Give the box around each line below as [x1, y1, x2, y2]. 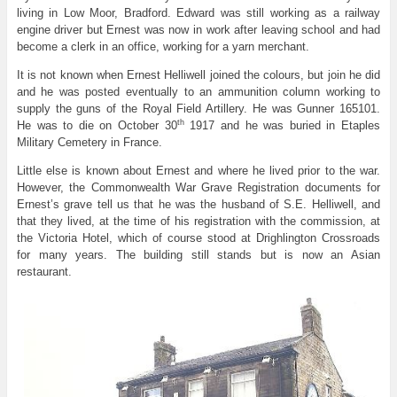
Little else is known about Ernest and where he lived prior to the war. [16, 163, 381, 177]
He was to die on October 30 [16, 118, 177, 132]
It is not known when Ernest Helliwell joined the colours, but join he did [16, 67, 381, 82]
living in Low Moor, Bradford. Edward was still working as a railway [16, 5, 381, 19]
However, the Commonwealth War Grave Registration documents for [16, 180, 381, 194]
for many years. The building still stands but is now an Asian [16, 247, 381, 261]
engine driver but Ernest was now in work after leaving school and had [16, 22, 381, 36]
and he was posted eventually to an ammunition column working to [16, 84, 381, 98]
